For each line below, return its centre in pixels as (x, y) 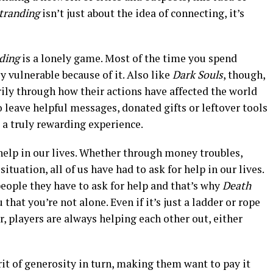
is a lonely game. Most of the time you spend (129, 58)
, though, (244, 75)
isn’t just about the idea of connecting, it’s (143, 13)
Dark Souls (198, 75)
